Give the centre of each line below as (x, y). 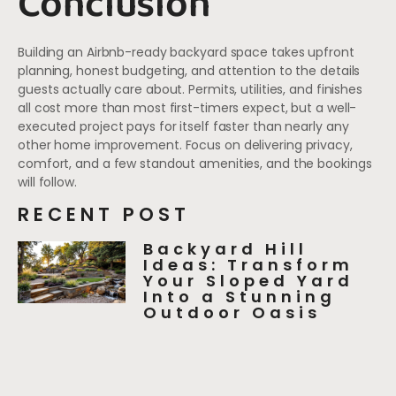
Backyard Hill (226, 248)
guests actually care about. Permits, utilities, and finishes (190, 90)
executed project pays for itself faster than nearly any (183, 127)
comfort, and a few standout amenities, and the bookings (195, 164)
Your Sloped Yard (249, 280)
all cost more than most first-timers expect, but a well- (187, 108)
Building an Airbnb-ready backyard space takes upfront (186, 53)
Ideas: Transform (249, 264)
